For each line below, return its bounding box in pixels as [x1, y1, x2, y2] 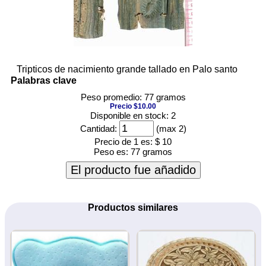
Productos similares [88, 202, 178, 213]
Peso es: [94, 146, 131, 157]
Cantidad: [80, 123, 117, 134]
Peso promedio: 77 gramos [80, 91, 186, 102]
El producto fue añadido [70, 163, 196, 176]
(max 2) [153, 123, 186, 134]
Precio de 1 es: [94, 136, 153, 147]
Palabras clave [11, 75, 77, 85]
